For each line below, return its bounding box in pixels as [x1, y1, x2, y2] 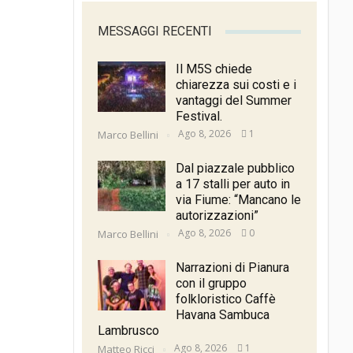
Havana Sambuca [175, 307, 269, 323]
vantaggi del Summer [175, 93, 292, 109]
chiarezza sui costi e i [175, 77, 296, 93]
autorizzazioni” [175, 208, 258, 224]
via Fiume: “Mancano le [175, 192, 301, 208]
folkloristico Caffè [175, 292, 276, 307]
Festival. [175, 109, 222, 124]
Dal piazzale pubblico [175, 161, 295, 176]
